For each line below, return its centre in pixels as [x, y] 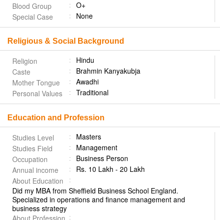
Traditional [92, 92]
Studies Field [32, 148]
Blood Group [32, 6]
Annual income [35, 170]
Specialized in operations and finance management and [99, 199]
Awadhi [87, 82]
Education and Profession [56, 118]
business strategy [41, 208]
